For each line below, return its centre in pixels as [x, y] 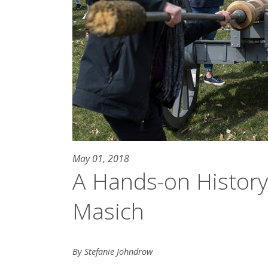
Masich [108, 211]
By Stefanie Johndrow [112, 252]
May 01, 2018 [100, 159]
